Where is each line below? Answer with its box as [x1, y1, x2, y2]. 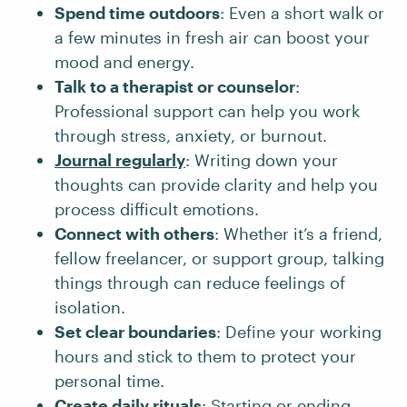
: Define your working [216, 322, 382, 342]
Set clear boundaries [55, 322, 216, 342]
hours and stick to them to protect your [55, 346, 356, 366]
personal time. [55, 371, 164, 391]
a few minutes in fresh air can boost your [55, 27, 370, 47]
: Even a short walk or [220, 3, 384, 23]
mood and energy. [55, 52, 194, 72]
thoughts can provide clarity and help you [55, 174, 378, 194]
